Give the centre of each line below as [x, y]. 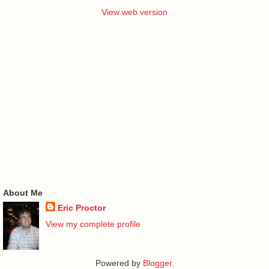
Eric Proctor [81, 207]
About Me [23, 192]
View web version [134, 12]
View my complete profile [93, 224]
